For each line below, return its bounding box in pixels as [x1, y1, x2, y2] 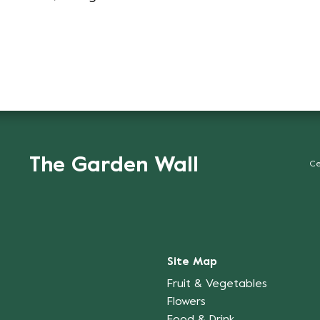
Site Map [167, 256, 217, 268]
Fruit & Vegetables [167, 278, 267, 290]
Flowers [167, 296, 206, 308]
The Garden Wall [29, 156, 199, 177]
